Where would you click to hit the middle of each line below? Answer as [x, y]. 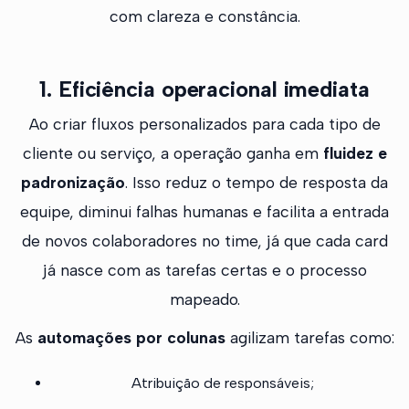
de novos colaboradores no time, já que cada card [204, 241]
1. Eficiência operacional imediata [204, 89]
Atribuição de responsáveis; [223, 383]
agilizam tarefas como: [309, 338]
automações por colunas [131, 338]
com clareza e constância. [204, 16]
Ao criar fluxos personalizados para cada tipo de [204, 124]
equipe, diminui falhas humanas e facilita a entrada [204, 212]
